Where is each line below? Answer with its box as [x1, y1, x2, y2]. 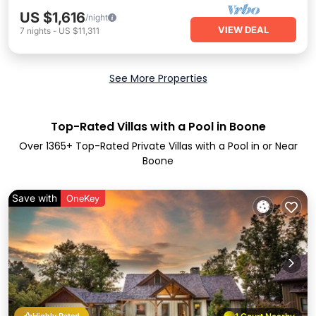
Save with [12, 192, 57, 204]
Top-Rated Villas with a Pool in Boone [50, 119, 266, 135]
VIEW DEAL [218, 24, 269, 35]
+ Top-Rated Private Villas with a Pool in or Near [66, 139, 298, 153]
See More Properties [109, 71, 207, 85]
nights [27, 25, 51, 36]
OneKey [66, 193, 99, 204]
